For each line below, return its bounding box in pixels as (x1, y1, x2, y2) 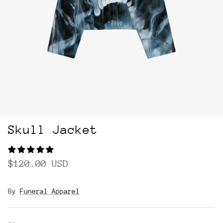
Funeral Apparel (20, 187, 80, 195)
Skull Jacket (8, 122, 98, 137)
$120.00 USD (8, 157, 68, 169)
